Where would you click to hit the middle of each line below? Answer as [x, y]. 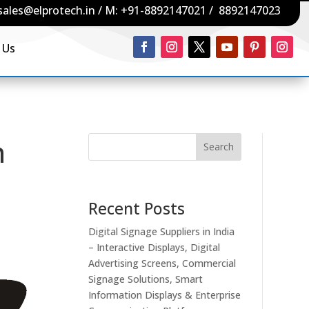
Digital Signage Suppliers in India [162, 231]
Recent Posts [137, 208]
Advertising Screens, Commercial [162, 263]
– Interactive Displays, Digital [154, 247]
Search [218, 147]
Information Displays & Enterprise [165, 295]
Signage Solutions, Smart [146, 279]
